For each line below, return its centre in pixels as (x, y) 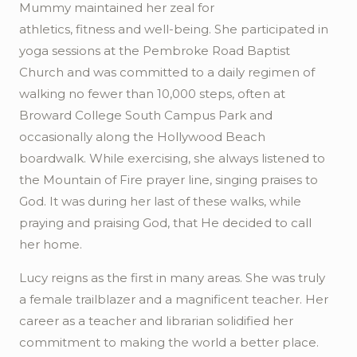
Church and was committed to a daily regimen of (167, 72)
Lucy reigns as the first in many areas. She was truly (172, 278)
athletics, (46, 29)
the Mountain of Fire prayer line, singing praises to (169, 180)
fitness (95, 29)
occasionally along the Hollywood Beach (142, 137)
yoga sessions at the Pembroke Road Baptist (155, 51)
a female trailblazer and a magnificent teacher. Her (174, 299)
